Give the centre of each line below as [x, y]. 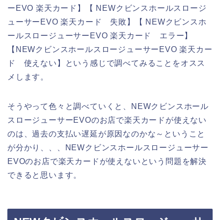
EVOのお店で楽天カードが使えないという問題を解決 [107, 161]
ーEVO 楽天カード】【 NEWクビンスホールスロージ [107, 8]
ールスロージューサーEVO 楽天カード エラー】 [100, 35]
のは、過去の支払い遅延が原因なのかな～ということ [107, 134]
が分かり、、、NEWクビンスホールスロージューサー [108, 147]
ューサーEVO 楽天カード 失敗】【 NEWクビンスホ [107, 22]
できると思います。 [45, 175]
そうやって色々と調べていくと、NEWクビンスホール [108, 106]
